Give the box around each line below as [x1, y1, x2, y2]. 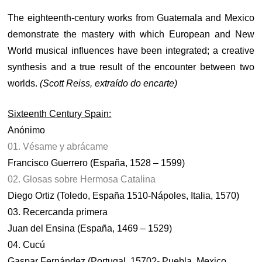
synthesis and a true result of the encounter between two [8, 62, 254, 72]
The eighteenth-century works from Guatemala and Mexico [8, 13, 254, 23]
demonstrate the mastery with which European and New [8, 29, 254, 39]
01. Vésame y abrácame [8, 142, 109, 151]
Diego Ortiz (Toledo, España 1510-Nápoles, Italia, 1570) [8, 191, 240, 201]
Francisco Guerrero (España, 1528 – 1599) [8, 158, 185, 168]
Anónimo [8, 125, 46, 135]
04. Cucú [8, 240, 46, 250]
